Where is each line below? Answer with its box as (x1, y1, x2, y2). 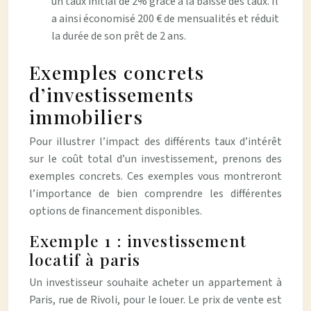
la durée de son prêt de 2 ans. (51, 28, 186, 44)
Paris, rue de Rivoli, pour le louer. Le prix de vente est (29, 292, 282, 308)
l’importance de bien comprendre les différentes (29, 186, 282, 201)
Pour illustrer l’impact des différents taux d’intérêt (29, 134, 282, 149)
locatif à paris (29, 249, 141, 270)
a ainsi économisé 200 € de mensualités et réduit (51, 11, 279, 26)
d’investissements (29, 82, 194, 107)
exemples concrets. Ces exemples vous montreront (29, 169, 282, 184)
